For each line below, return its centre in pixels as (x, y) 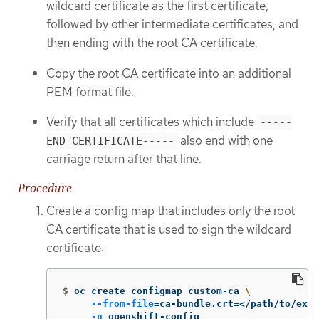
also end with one (225, 141)
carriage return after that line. (124, 159)
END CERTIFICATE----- (110, 141)
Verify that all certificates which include (152, 122)
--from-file (122, 304)
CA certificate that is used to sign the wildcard (169, 229)
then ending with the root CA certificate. (152, 42)
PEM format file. (90, 91)
